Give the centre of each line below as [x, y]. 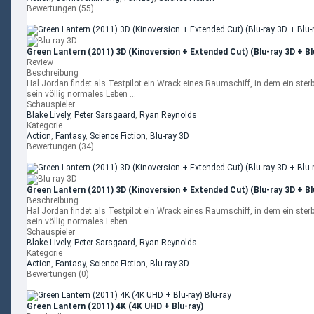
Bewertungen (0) [58, 274]
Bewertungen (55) [60, 8]
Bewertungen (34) [60, 146]
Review [40, 62]
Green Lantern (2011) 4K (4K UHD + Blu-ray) [115, 306]
